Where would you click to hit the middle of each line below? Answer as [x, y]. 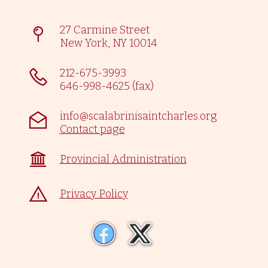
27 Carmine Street [104, 30]
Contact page [92, 130]
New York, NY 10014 [108, 43]
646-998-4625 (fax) [106, 86]
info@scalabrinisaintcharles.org [138, 116]
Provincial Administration [123, 159]
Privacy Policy [94, 194]
